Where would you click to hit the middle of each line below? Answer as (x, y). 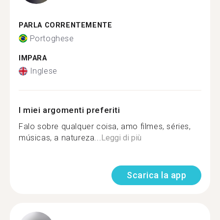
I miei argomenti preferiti (69, 110)
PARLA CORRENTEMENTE (66, 25)
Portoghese (52, 38)
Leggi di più (122, 138)
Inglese (43, 71)
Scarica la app (156, 175)
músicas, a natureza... (60, 138)
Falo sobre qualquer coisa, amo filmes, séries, (105, 126)
